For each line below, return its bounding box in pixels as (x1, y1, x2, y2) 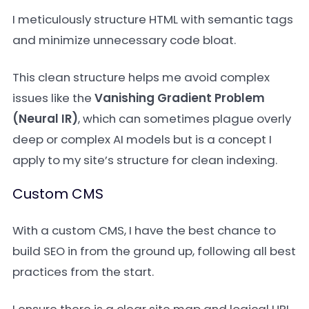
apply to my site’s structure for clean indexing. (12, 152, 277, 168)
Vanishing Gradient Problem (94, 90, 265, 106)
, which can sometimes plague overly (78, 110, 291, 127)
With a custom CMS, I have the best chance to (12, 222, 276, 239)
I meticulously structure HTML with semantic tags (12, 11, 293, 28)
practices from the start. (12, 263, 154, 280)
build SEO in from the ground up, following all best (12, 243, 296, 259)
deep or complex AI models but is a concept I (12, 131, 272, 148)
